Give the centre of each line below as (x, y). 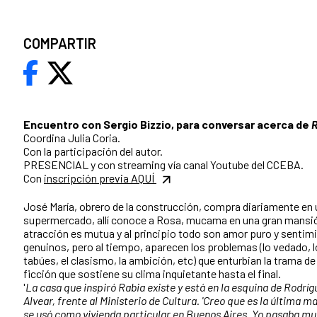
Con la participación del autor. (93, 151)
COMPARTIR (60, 44)
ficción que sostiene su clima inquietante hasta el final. (152, 274)
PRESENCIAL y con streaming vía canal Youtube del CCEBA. (163, 165)
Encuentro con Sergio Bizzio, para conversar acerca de (167, 125)
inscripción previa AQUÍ (100, 178)
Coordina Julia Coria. (72, 138)
